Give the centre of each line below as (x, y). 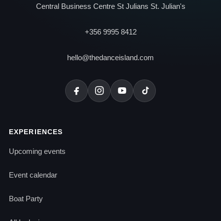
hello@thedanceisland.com (110, 58)
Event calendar (33, 175)
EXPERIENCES (36, 131)
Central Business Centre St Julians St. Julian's (110, 6)
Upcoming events (37, 151)
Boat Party (26, 198)
